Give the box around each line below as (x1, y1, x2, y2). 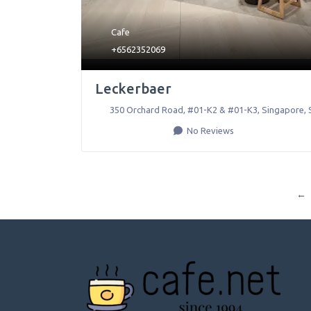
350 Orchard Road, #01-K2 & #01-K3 (109, 104, 258, 115)
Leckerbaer (95, 80, 171, 96)
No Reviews (185, 125, 234, 135)
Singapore (261, 104, 304, 115)
